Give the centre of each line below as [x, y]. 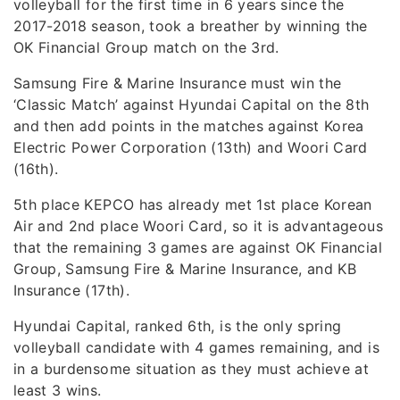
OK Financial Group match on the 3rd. [146, 47]
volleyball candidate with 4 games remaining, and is [196, 347]
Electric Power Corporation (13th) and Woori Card [191, 147]
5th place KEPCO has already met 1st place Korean [193, 204]
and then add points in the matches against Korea [189, 125]
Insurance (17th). [71, 290]
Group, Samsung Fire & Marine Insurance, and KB [185, 268]
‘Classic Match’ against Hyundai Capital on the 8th [192, 104]
